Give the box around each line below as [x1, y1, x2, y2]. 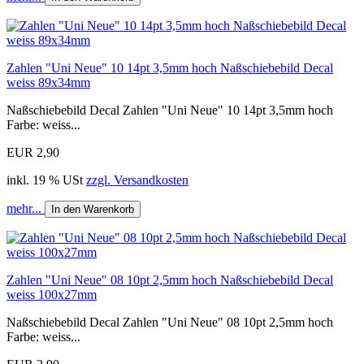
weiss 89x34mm [6, 75, 90, 89]
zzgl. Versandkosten [86, 172, 188, 187]
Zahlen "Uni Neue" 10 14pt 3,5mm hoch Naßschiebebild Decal [6, 60, 333, 75]
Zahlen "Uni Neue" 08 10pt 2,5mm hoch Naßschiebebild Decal [6, 272, 333, 287]
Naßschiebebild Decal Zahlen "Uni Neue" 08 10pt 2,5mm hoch [6, 314, 333, 329]
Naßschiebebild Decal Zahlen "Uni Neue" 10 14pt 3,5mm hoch [6, 102, 333, 117]
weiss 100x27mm [6, 287, 97, 301]
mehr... [6, 201, 45, 215]
